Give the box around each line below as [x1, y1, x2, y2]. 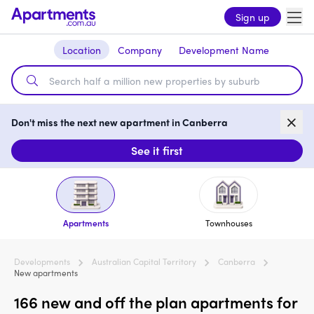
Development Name [178, 43, 269, 57]
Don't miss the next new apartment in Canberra [11, 115, 228, 130]
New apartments [14, 266, 78, 280]
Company [117, 43, 162, 57]
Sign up [235, 10, 270, 24]
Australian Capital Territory [92, 255, 196, 268]
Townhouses [205, 217, 252, 230]
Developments [14, 255, 70, 268]
